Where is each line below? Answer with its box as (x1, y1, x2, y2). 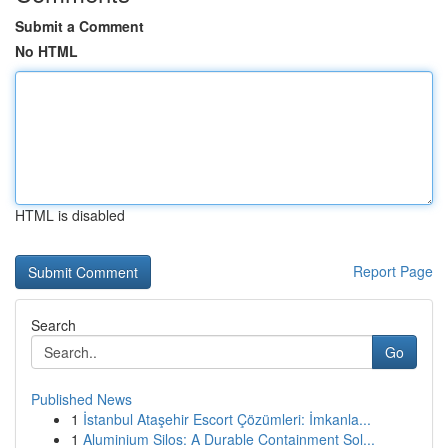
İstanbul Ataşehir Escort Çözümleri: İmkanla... (83, 409, 371, 429)
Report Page (353, 261, 433, 281)
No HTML (15, 41, 78, 61)
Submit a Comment (15, 16, 144, 36)
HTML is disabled (15, 205, 125, 225)
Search (31, 315, 76, 335)
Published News (31, 389, 132, 409)
